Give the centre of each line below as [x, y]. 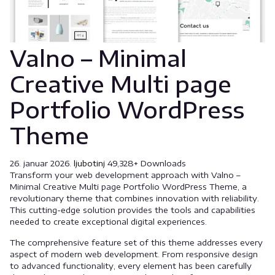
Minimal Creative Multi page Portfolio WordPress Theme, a [128, 186]
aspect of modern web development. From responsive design [134, 254]
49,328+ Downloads [147, 163]
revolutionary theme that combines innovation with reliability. [134, 198]
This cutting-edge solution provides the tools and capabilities [133, 210]
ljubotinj [91, 163]
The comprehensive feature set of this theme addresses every [136, 242]
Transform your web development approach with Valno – [125, 175]
